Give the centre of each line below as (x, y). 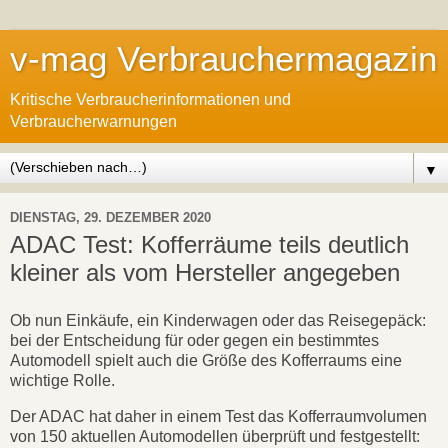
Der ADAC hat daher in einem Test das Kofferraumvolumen (218, 416)
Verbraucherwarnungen (93, 121)
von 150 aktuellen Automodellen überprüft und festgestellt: (215, 436)
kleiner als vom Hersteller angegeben (205, 272)
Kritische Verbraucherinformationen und (150, 99)
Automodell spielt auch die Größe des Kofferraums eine (206, 360)
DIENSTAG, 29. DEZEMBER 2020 (110, 217)
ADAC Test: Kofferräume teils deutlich (209, 244)
